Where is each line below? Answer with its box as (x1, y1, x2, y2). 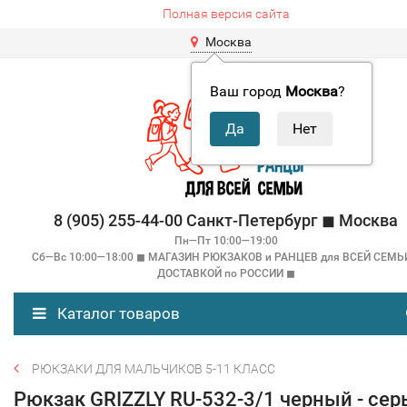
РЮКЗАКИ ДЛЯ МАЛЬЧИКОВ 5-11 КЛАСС (32, 362, 275, 376)
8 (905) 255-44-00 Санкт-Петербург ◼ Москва (54, 211, 398, 230)
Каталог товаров (54, 304, 180, 323)
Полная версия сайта (162, 6, 290, 21)
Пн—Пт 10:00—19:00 (174, 234, 278, 247)
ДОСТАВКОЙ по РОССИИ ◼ (156, 267, 295, 280)
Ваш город (210, 83, 285, 100)
